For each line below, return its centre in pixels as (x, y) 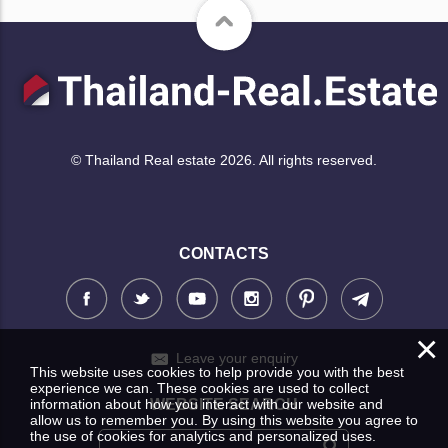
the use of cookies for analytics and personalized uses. (203, 436)
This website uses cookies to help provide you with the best (217, 372)
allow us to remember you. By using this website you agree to (224, 420)
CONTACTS (224, 253)
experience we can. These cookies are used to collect (199, 388)
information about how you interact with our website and (206, 404)
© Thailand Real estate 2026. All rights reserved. (224, 160)
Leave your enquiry (236, 357)
